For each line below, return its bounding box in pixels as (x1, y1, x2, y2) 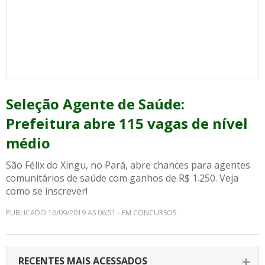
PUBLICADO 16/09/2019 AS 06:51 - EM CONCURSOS (6, 208, 176, 218)
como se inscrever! (6, 185, 88, 198)
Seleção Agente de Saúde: (6, 94, 185, 114)
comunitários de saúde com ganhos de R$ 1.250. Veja (6, 172, 238, 185)
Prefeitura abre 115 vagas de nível (6, 114, 248, 133)
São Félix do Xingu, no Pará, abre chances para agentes (6, 159, 250, 172)
